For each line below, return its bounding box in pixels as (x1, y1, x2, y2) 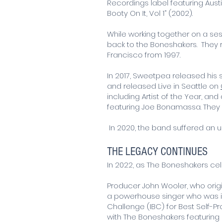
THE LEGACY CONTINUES (107, 145, 210, 158)
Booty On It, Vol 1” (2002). (107, 7, 193, 18)
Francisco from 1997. (107, 49, 180, 60)
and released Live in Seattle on (107, 80, 221, 91)
